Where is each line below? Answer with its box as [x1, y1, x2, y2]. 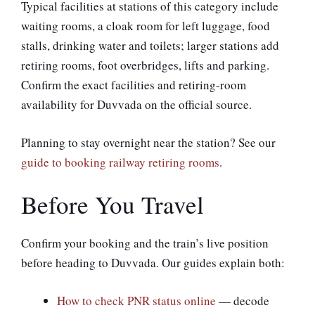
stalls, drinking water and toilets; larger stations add [21, 37, 279, 54]
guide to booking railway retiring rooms [21, 153, 219, 170]
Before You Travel [21, 188, 204, 221]
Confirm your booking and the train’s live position [21, 235, 269, 252]
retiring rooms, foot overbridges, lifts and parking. [21, 57, 269, 74]
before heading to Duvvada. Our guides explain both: [21, 255, 285, 271]
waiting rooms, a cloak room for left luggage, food [21, 18, 270, 34]
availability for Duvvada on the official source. [21, 96, 252, 113]
